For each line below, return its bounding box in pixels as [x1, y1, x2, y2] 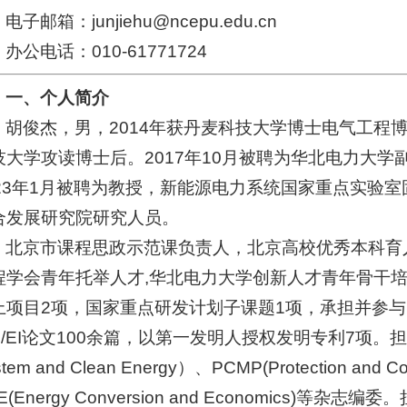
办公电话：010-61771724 [5, 41, 208, 61]
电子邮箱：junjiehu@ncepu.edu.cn [5, 11, 278, 31]
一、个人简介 [5, 87, 110, 107]
